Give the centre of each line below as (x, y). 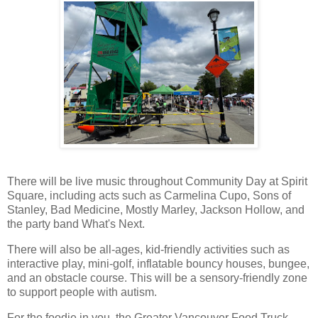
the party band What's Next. (76, 224)
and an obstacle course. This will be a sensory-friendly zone (157, 278)
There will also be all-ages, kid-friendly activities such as (148, 249)
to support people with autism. (82, 292)
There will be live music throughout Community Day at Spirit (157, 182)
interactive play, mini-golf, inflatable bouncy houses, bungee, (158, 263)
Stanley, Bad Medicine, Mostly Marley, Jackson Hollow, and (156, 210)
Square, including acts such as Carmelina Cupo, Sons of (149, 196)
